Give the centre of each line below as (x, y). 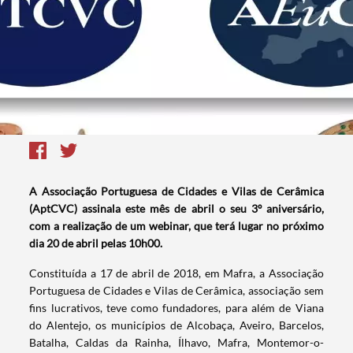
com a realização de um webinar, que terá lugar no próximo (176, 226)
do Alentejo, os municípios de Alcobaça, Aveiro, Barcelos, (176, 325)
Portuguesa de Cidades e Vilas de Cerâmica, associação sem (176, 291)
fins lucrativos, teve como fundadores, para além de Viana (176, 308)
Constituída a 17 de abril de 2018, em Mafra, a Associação (176, 273)
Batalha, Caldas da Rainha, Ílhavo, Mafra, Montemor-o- (176, 343)
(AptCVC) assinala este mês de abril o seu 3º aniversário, (176, 209)
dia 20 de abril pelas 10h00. (96, 243)
